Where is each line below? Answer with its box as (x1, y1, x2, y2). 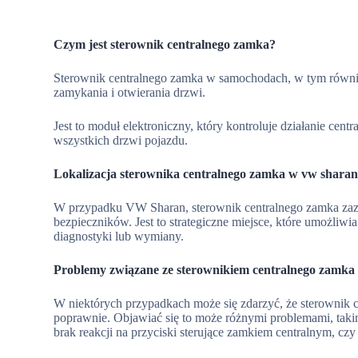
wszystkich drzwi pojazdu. (54, 133, 189, 147)
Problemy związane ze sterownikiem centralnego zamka (54, 262, 356, 276)
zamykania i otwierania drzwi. (54, 85, 206, 99)
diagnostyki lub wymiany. (54, 229, 185, 243)
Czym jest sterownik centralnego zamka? (54, 37, 276, 51)
